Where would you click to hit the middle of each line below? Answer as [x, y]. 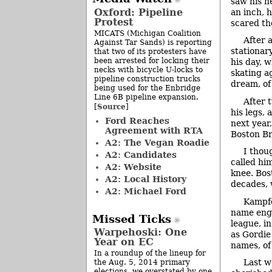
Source [111, 106]
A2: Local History [145, 179]
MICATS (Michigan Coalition [148, 33]
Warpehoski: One [141, 232]
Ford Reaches [137, 121]
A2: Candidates [141, 155]
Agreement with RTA [154, 130]
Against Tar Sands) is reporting [153, 42]
